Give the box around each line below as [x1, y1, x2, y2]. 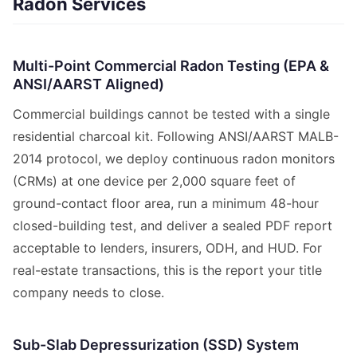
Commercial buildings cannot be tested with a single [13, 106, 330, 123]
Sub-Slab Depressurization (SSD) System [13, 336, 299, 354]
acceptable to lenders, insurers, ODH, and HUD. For [13, 240, 322, 257]
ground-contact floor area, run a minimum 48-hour [13, 195, 319, 212]
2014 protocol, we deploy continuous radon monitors [13, 151, 335, 167]
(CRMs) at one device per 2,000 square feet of [13, 173, 296, 190]
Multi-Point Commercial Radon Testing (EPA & [13, 57, 329, 75]
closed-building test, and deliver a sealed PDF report [13, 218, 332, 234]
